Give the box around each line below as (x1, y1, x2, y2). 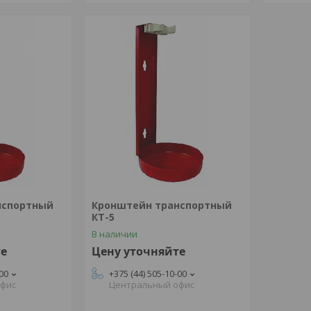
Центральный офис (108, 278, 194, 291)
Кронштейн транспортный (91, 199, 232, 212)
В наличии (91, 228, 137, 240)
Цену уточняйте (91, 244, 185, 259)
